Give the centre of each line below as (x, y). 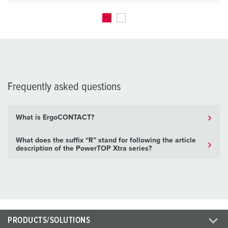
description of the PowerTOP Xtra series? (84, 149)
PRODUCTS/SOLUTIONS (49, 221)
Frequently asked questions (64, 87)
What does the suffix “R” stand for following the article (106, 141)
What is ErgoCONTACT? (55, 118)
